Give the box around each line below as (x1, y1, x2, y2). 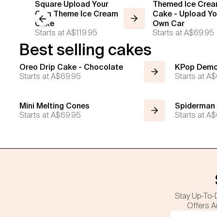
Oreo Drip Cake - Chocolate (19, 62, 123, 71)
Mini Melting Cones (19, 101, 90, 110)
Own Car (153, 19, 185, 28)
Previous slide (37, 14, 89, 23)
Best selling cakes (19, 41, 152, 58)
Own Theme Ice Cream (35, 9, 118, 18)
